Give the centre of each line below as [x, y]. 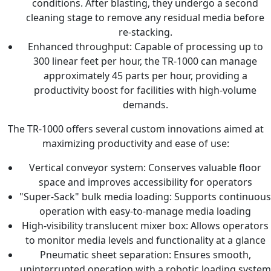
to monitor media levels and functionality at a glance [145, 240]
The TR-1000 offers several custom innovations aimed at [135, 129]
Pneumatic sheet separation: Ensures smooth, [145, 255]
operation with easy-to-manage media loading [145, 211]
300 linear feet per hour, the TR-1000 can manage [145, 61]
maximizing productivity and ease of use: [135, 144]
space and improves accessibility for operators [145, 182]
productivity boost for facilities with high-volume [145, 90]
